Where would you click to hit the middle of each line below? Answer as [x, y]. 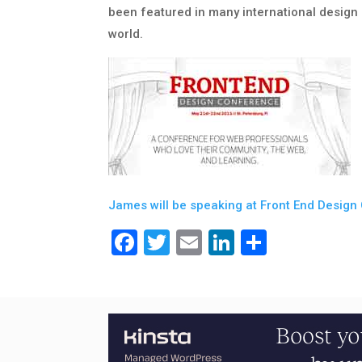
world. [126, 34]
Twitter [211, 242]
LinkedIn [284, 242]
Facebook [194, 242]
